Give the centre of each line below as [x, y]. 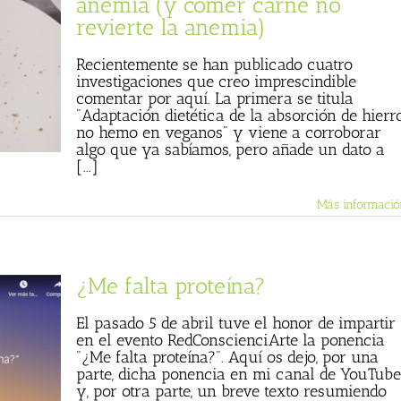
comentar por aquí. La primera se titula [215, 98]
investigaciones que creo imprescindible [216, 81]
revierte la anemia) [171, 27]
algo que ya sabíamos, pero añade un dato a [230, 149]
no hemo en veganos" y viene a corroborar [229, 132]
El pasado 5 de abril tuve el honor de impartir [236, 323]
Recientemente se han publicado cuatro [214, 64]
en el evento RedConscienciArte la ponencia [230, 340]
